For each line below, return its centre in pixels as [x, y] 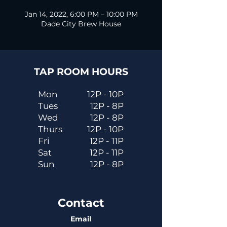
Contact [81, 203]
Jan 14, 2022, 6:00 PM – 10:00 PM [81, 14]
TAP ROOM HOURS [81, 72]
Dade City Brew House [81, 24]
